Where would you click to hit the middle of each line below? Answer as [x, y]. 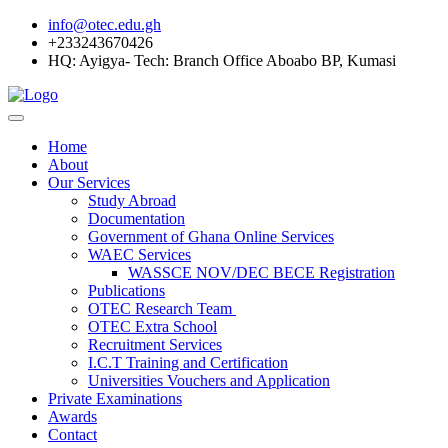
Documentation [136, 218]
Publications [126, 290]
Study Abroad [132, 200]
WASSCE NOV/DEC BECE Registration [261, 272]
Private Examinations [115, 398]
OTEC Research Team [162, 308]
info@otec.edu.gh [104, 24]
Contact [72, 434]
